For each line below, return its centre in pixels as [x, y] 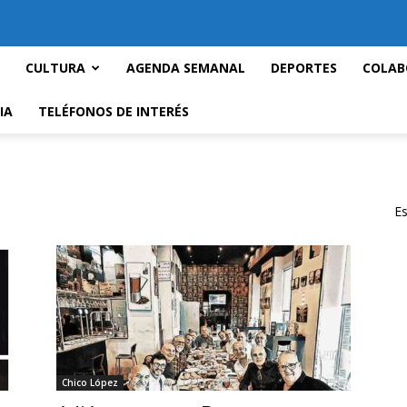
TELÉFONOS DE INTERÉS [114, 111]
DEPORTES [304, 68]
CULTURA [55, 68]
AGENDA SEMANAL [186, 68]
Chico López [90, 382]
